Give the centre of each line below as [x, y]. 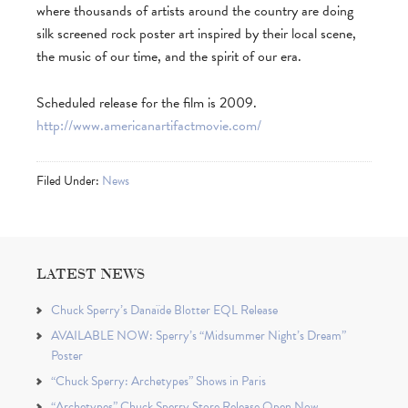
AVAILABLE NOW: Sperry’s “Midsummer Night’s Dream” [199, 336]
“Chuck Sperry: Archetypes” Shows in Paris [158, 381]
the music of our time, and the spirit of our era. [169, 56]
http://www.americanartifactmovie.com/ [149, 126]
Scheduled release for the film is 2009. [147, 103]
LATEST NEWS [91, 273]
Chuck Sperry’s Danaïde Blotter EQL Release [164, 310]
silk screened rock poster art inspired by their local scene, [196, 34]
